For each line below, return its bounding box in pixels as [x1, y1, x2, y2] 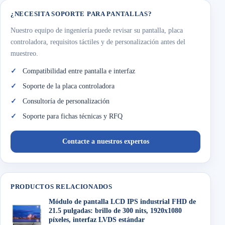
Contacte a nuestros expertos [62, 138, 149, 145]
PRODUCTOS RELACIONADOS [11, 183, 113, 190]
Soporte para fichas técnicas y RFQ [23, 113, 123, 120]
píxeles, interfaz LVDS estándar [49, 216, 145, 223]
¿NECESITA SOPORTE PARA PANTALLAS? [11, 10, 152, 18]
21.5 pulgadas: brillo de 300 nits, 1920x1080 [49, 207, 182, 214]
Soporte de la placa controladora [23, 82, 115, 90]
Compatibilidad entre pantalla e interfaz [23, 67, 135, 75]
